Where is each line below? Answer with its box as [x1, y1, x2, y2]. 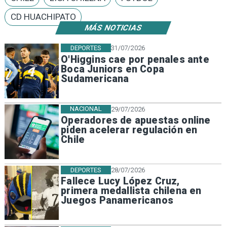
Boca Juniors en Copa [61, 63, 164, 75]
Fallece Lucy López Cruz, [61, 175, 180, 187]
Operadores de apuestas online [61, 115, 211, 127]
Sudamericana [61, 72, 129, 85]
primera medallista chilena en [61, 185, 202, 197]
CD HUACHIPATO [10, 12, 76, 22]
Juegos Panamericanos [61, 195, 173, 207]
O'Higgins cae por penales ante [61, 53, 209, 65]
